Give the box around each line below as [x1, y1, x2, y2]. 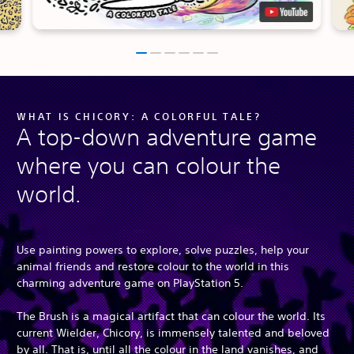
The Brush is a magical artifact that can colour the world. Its [17, 308, 326, 323]
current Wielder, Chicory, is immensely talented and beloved [17, 325, 330, 340]
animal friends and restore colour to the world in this [17, 258, 289, 273]
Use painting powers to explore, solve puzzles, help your [17, 242, 309, 257]
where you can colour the [17, 151, 281, 179]
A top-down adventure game [17, 122, 317, 151]
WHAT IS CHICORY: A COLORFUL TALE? [17, 109, 262, 122]
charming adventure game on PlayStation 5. [17, 275, 243, 290]
